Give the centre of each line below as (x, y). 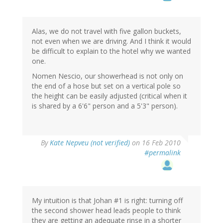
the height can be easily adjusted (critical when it (110, 96)
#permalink (163, 152)
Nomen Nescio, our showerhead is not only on (108, 76)
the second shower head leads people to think (106, 210)
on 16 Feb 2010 (155, 142)
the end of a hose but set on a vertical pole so (106, 86)
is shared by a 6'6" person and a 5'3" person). (105, 106)
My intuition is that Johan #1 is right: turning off (107, 200)
